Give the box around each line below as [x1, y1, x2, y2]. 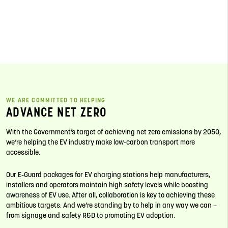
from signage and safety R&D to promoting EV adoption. [6, 211, 175, 220]
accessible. [6, 148, 40, 157]
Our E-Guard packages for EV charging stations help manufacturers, [6, 170, 210, 180]
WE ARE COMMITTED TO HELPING [6, 96, 106, 104]
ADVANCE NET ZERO [6, 104, 107, 121]
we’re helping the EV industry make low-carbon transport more [6, 137, 195, 147]
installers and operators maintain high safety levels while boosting [6, 180, 208, 190]
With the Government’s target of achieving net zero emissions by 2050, [6, 127, 221, 137]
